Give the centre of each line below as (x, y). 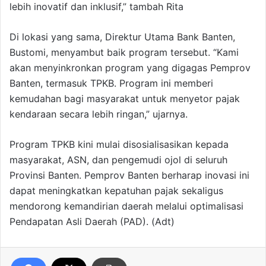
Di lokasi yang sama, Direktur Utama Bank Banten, (122, 37)
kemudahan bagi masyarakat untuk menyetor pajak (125, 99)
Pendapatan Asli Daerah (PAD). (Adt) (92, 222)
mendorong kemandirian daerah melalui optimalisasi (126, 206)
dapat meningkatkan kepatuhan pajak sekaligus (116, 191)
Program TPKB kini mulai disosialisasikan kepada (119, 145)
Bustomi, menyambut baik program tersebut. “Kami (124, 53)
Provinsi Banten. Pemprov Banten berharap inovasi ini (129, 175)
